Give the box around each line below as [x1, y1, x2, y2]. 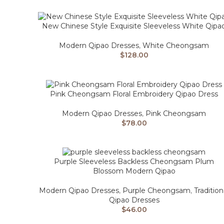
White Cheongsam [142, 40, 209, 50]
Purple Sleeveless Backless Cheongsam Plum [54, 157, 214, 166]
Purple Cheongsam [122, 186, 190, 195]
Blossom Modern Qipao [92, 166, 175, 176]
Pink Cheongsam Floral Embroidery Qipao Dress [50, 89, 218, 98]
